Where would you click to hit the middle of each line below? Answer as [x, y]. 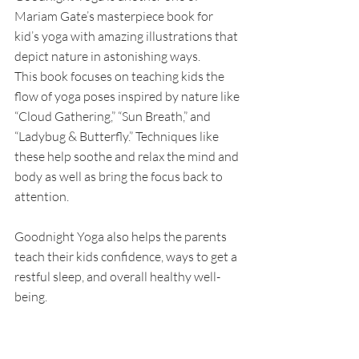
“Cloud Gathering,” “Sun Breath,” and [114, 117]
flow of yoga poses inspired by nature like [128, 97]
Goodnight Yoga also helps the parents [122, 237]
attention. [43, 197]
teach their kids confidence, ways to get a [127, 257]
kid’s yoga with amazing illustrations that [127, 36]
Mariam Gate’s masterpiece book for [115, 16]
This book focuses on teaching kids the [121, 77]
